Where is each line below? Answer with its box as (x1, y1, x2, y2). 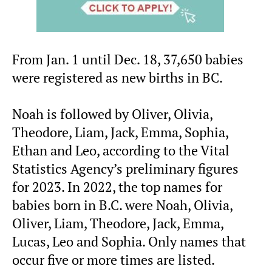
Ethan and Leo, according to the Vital (12, 142, 229, 160)
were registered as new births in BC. (12, 69, 223, 87)
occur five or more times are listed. (12, 251, 215, 269)
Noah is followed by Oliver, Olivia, (12, 106, 212, 123)
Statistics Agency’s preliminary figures (12, 160, 239, 178)
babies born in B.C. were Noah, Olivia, (12, 197, 233, 214)
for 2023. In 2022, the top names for (12, 178, 222, 196)
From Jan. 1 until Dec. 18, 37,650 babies (12, 51, 243, 69)
